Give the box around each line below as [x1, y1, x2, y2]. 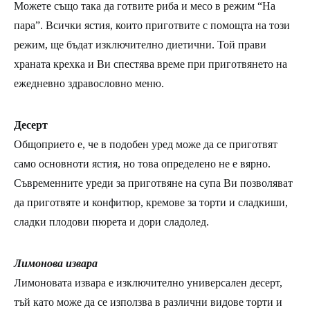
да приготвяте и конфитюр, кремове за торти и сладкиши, [14, 196, 288, 208]
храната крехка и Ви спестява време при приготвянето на [14, 57, 287, 70]
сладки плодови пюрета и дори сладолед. [14, 215, 209, 228]
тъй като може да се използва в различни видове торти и [14, 295, 282, 308]
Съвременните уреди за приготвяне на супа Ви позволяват [14, 176, 293, 189]
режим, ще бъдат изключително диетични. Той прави [14, 38, 266, 51]
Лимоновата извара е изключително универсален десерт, [14, 276, 282, 289]
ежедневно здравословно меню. [14, 77, 164, 89]
